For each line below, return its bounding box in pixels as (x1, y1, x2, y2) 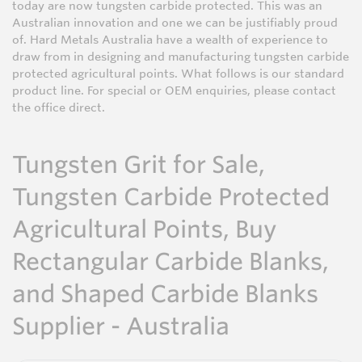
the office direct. (12, 100, 105, 116)
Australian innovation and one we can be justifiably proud (12, 15, 338, 31)
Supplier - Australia (12, 312, 229, 341)
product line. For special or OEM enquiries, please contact (12, 83, 336, 99)
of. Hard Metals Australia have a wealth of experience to (12, 32, 328, 48)
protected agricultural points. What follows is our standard (12, 66, 344, 82)
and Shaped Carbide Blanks (12, 280, 318, 309)
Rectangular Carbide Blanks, (12, 247, 329, 276)
